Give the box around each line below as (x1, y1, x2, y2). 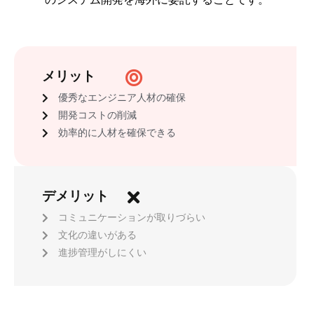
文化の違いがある (57, 229, 137, 240)
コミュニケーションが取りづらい (57, 212, 205, 223)
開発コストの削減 (57, 109, 137, 121)
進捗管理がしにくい (57, 247, 146, 258)
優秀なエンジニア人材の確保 (57, 92, 186, 103)
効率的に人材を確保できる (57, 127, 176, 138)
